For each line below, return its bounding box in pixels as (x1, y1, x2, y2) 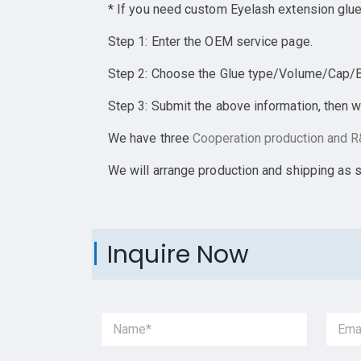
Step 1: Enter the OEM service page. (108, 34, 313, 50)
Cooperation (193, 131, 265, 147)
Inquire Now (107, 238, 250, 272)
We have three (108, 131, 193, 147)
